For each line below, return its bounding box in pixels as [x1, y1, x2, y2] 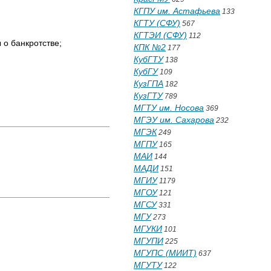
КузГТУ [134, 91, 163, 100]
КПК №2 [134, 42, 166, 52]
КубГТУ [134, 54, 163, 64]
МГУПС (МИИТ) [134, 248, 197, 258]
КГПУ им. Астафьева [134, 6, 220, 16]
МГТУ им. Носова [134, 103, 204, 113]
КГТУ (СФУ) [134, 18, 180, 28]
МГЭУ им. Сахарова [134, 115, 214, 125]
